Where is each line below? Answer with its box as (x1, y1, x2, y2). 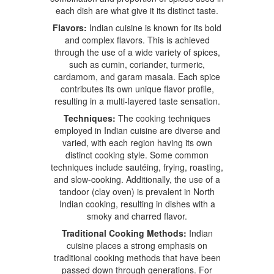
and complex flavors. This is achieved (64, 33, 210, 46)
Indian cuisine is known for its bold (87, 21, 221, 34)
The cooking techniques (116, 111, 210, 124)
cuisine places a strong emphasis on (67, 239, 207, 251)
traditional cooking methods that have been (53, 251, 221, 264)
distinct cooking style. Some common (65, 148, 209, 161)
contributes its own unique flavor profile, (60, 82, 214, 95)
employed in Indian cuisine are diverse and (54, 124, 220, 136)
